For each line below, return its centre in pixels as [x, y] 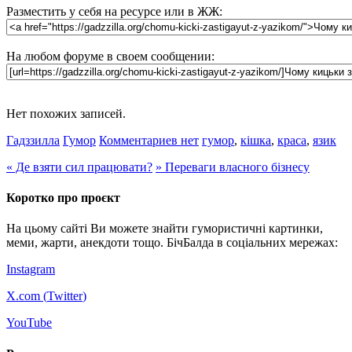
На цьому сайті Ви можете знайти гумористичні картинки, [165, 229]
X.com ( [27, 296]
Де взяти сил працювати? [82, 167]
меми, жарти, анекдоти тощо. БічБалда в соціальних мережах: [172, 243]
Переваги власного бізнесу [236, 167]
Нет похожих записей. [66, 113]
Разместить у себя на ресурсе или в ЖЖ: [114, 11]
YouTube [29, 323]
